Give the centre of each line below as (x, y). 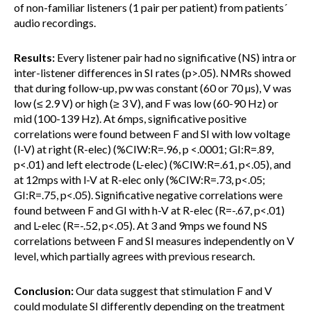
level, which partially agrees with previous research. (134, 256)
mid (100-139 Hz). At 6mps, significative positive (130, 118)
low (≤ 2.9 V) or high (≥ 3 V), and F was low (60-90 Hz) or (146, 103)
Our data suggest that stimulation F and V (173, 291)
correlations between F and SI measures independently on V (154, 241)
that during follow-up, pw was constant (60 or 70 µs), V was (153, 88)
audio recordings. (55, 23)
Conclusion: (44, 291)
